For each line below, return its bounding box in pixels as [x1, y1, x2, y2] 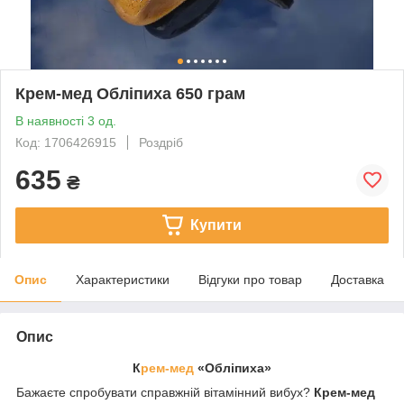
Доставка [331, 271, 384, 287]
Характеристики [76, 271, 170, 287]
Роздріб [139, 134, 183, 150]
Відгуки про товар [198, 271, 302, 287]
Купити [189, 216, 242, 233]
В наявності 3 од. [15, 113, 116, 128]
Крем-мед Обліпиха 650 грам [15, 84, 245, 103]
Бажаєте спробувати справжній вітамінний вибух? [16, 384, 314, 399]
